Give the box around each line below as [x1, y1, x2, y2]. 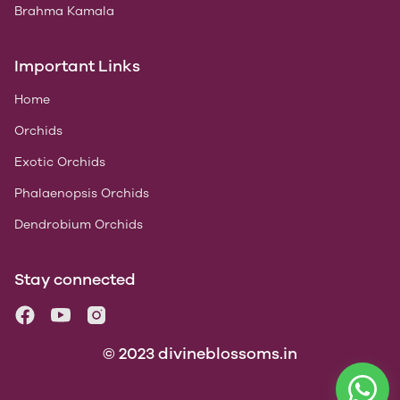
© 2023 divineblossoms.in [103, 344, 297, 364]
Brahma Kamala [14, 4, 114, 20]
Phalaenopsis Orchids [14, 186, 149, 202]
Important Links [14, 56, 140, 77]
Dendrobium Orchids [14, 217, 143, 233]
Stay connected [14, 270, 136, 290]
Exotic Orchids [14, 154, 105, 171]
